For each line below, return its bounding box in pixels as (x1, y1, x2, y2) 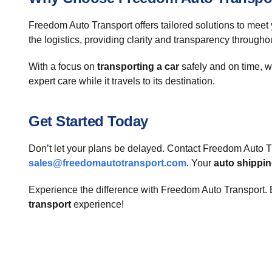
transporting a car (97, 61, 179, 72)
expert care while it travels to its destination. (29, 76, 215, 86)
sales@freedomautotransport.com (29, 158, 186, 168)
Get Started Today (29, 113, 148, 129)
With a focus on (29, 61, 97, 72)
